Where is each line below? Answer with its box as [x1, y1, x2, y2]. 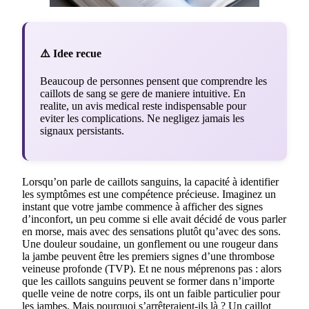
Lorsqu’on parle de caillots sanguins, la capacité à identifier [22, 176, 279, 188]
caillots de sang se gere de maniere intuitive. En [40, 88, 246, 100]
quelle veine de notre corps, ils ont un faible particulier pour [22, 288, 280, 300]
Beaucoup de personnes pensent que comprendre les [40, 75, 267, 88]
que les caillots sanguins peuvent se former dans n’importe [22, 275, 275, 288]
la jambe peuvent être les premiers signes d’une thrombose [22, 250, 275, 263]
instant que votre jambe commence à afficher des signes [22, 201, 263, 213]
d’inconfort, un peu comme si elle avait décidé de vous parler [22, 213, 286, 226]
